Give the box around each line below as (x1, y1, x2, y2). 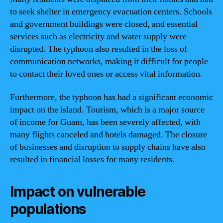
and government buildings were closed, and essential (10, 18, 198, 30)
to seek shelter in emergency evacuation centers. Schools (10, 5, 212, 17)
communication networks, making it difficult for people (10, 55, 208, 67)
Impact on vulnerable (10, 183, 145, 200)
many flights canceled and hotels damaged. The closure (10, 129, 207, 140)
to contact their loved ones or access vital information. (10, 68, 203, 80)
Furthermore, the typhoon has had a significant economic (10, 92, 213, 103)
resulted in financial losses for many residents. (10, 154, 175, 165)
